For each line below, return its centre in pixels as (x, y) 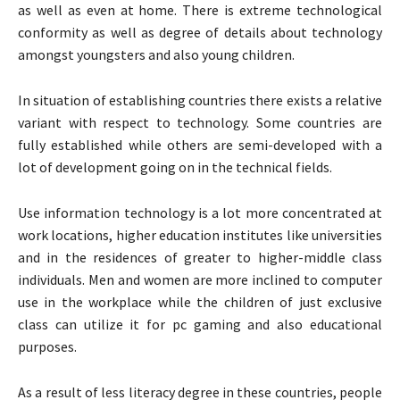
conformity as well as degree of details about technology (200, 33)
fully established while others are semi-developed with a (200, 145)
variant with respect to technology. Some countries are (200, 123)
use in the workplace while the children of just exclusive (200, 302)
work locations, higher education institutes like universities (200, 235)
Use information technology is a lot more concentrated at (200, 213)
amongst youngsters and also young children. (156, 55)
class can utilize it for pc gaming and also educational (200, 325)
